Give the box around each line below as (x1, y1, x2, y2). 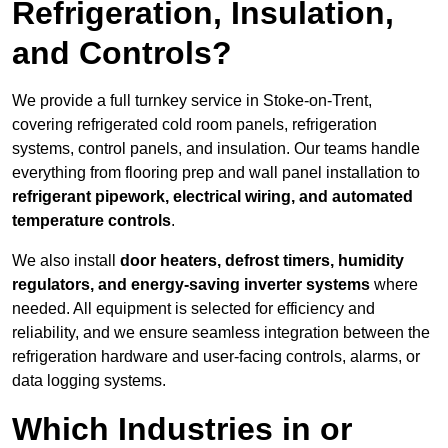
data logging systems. (12, 372, 166, 390)
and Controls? (12, 35, 232, 72)
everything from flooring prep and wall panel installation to (12, 164, 420, 182)
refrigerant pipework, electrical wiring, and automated (12, 188, 413, 206)
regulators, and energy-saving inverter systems (12, 276, 370, 294)
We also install (12, 252, 120, 270)
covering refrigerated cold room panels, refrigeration (12, 116, 377, 134)
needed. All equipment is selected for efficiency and (12, 300, 375, 318)
